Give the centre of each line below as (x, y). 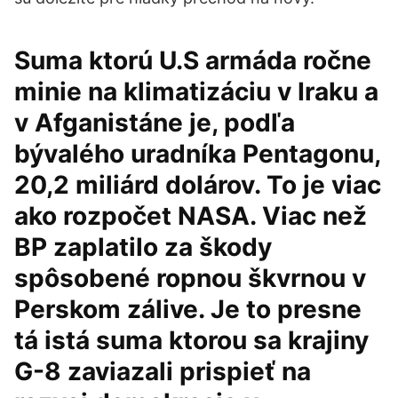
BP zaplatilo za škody (143, 247)
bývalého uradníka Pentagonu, (197, 154)
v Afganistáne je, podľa (155, 123)
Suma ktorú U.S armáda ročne (193, 60)
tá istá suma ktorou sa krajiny (191, 340)
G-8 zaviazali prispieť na (163, 371)
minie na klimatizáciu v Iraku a (196, 92)
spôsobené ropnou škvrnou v (190, 278)
